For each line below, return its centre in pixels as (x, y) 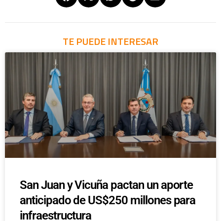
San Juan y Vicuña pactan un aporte (107, 185)
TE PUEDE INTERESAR (110, 41)
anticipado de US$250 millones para (108, 201)
